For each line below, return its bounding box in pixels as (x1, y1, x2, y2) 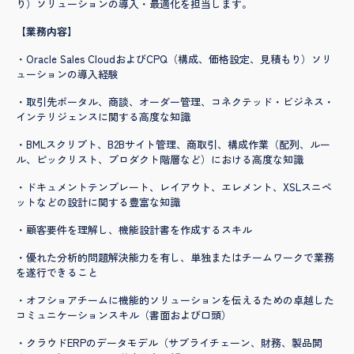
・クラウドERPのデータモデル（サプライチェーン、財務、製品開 (16, 335, 322, 351)
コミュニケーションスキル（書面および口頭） (16, 307, 232, 323)
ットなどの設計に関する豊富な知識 (16, 194, 180, 210)
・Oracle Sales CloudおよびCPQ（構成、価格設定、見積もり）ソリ (16, 51, 332, 67)
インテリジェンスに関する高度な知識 (16, 109, 190, 125)
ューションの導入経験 (16, 66, 119, 82)
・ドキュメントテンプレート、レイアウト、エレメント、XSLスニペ (16, 179, 332, 195)
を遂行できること (16, 265, 98, 281)
